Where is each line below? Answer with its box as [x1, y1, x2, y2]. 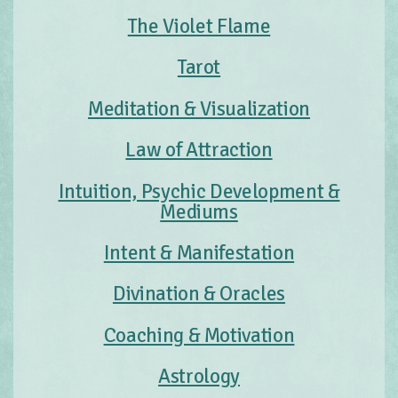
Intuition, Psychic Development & [58, 178, 340, 204]
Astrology [158, 363, 240, 390]
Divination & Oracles [112, 281, 286, 307]
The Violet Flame [127, 12, 271, 39]
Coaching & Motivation [103, 322, 295, 348]
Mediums [160, 198, 238, 225]
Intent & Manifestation [103, 239, 295, 266]
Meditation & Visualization [87, 95, 311, 122]
